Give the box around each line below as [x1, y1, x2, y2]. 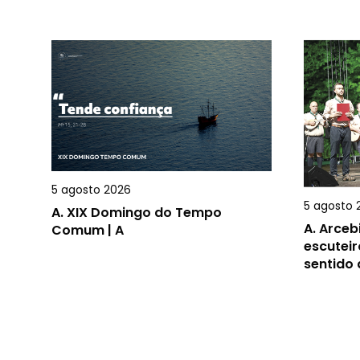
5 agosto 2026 [51, 181, 131, 198]
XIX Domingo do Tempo [67, 202, 222, 222]
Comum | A [51, 220, 124, 239]
